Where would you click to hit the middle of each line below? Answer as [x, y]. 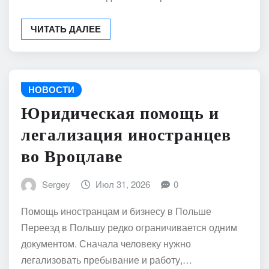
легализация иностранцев [126, 135]
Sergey [56, 184]
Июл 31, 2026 [123, 184]
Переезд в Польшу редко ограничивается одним [129, 227]
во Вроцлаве [72, 157]
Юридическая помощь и [120, 113]
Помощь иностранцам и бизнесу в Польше [116, 211]
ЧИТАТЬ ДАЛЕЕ [66, 29]
